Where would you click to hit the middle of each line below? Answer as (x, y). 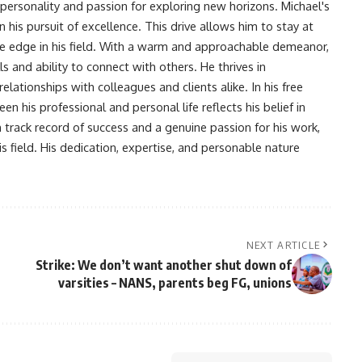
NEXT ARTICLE (283, 244)
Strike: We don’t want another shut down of (163, 265)
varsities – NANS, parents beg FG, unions (175, 282)
